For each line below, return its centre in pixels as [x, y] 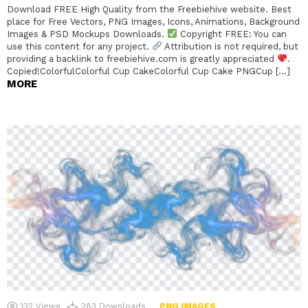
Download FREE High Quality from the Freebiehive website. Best [149, 9]
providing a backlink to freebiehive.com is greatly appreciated [142, 58]
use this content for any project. [79, 46]
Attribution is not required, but [230, 46]
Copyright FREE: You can [232, 34]
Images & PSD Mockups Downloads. [87, 34]
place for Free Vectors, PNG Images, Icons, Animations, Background [153, 21]
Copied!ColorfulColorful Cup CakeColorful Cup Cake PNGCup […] [148, 71]
